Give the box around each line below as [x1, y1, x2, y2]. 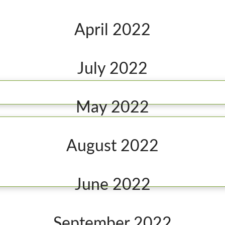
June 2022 [74, 177, 151, 193]
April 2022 [74, 22, 151, 38]
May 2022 [76, 99, 149, 116]
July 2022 [77, 61, 148, 77]
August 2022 [66, 138, 159, 154]
